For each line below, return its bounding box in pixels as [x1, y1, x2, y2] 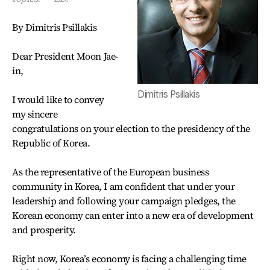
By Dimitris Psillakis [12, 20, 97, 34]
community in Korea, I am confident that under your [12, 180, 235, 193]
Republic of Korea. [12, 136, 90, 149]
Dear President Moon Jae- [12, 49, 118, 63]
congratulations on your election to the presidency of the [12, 122, 250, 135]
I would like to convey [12, 93, 104, 106]
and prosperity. [12, 223, 76, 236]
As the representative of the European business [12, 165, 209, 178]
